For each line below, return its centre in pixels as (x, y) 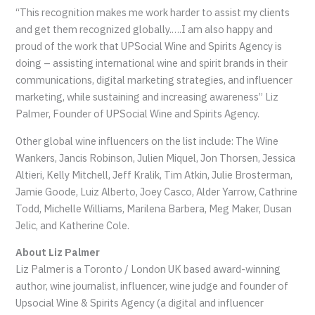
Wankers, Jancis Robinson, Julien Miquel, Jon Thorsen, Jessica (156, 157)
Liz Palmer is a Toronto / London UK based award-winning (148, 269)
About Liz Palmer (58, 252)
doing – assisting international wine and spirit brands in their (152, 63)
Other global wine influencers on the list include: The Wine (147, 141)
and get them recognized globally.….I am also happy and (144, 30)
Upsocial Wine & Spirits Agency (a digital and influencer (140, 303)
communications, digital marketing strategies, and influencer (154, 80)
